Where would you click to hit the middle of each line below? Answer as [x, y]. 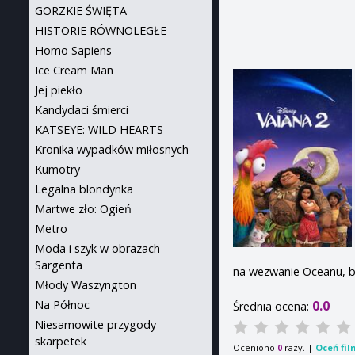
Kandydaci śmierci [82, 110]
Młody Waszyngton [86, 285]
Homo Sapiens [73, 50]
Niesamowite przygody [95, 324]
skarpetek [61, 341]
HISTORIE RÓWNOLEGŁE [101, 31]
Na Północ [62, 305]
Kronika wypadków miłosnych [112, 149]
